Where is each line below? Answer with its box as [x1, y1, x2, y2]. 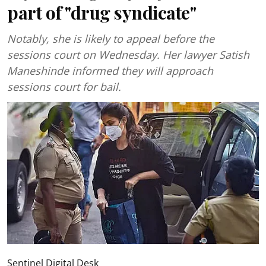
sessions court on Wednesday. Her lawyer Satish [7, 47, 249, 62]
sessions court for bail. [7, 80, 121, 94]
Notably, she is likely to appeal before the [7, 31, 214, 46]
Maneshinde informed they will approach [7, 64, 213, 78]
